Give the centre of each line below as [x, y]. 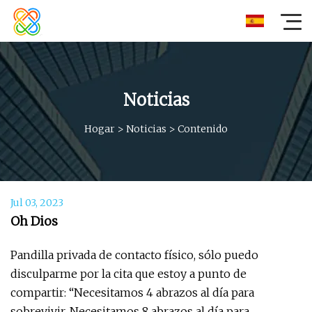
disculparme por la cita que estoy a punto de [128, 274]
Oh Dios [34, 221]
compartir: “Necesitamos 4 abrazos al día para [132, 292]
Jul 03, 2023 [37, 203]
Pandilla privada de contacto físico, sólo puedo [134, 255]
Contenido [203, 128]
